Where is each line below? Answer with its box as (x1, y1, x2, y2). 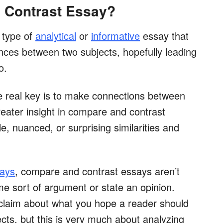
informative (91, 28, 140, 43)
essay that (140, 28, 189, 43)
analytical (35, 28, 76, 43)
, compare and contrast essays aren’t (15, 164, 180, 179)
